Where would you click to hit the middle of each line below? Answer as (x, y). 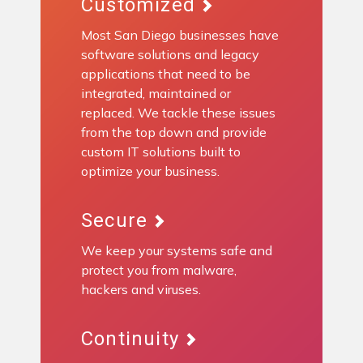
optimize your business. (150, 171)
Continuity (133, 339)
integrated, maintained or (156, 94)
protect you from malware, (159, 270)
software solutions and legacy (170, 55)
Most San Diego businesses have (180, 35)
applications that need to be (166, 74)
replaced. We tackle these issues (178, 113)
